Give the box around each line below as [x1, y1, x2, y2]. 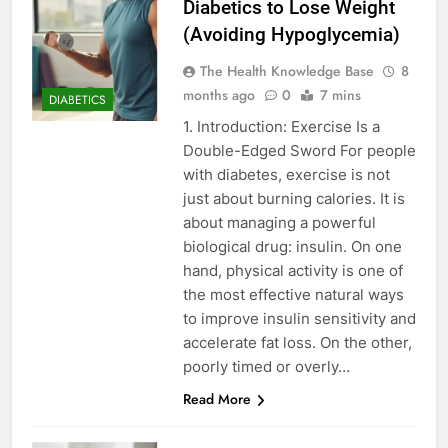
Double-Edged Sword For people [182, 141, 416, 161]
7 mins [319, 85, 361, 106]
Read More [182, 389, 251, 410]
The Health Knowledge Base [199, 61, 374, 82]
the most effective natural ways [182, 285, 404, 305]
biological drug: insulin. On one [182, 237, 402, 257]
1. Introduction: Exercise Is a [182, 117, 380, 137]
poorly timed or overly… [182, 357, 350, 377]
